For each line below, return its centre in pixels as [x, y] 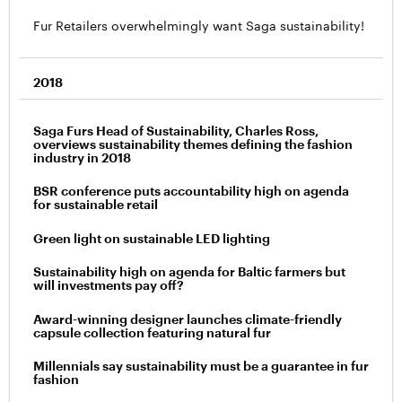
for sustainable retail [96, 205]
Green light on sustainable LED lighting [152, 238]
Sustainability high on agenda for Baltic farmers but [189, 272]
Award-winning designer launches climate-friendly [188, 319]
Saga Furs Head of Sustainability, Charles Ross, [176, 131]
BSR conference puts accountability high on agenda [191, 191]
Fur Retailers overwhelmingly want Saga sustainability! [199, 26]
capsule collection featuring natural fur [152, 332]
